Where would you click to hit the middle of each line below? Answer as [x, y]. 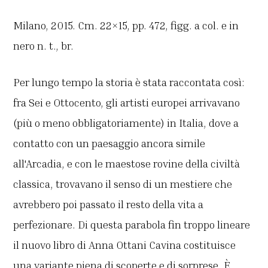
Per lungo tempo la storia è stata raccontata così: [129, 82]
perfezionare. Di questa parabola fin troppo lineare [132, 225]
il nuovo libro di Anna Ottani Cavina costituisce [125, 245]
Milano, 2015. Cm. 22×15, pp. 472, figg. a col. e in [126, 25]
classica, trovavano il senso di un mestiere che [123, 184]
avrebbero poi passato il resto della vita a [109, 204]
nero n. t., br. [44, 46]
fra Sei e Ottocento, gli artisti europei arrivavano [127, 103]
